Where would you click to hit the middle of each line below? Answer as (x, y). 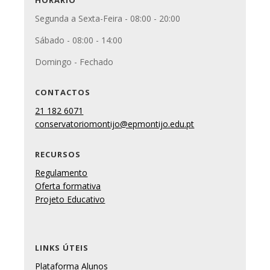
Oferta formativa (68, 186)
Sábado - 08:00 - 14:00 (79, 40)
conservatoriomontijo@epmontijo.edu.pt (115, 124)
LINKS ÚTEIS (62, 248)
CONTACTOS (63, 93)
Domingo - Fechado (74, 62)
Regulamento (61, 173)
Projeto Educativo (70, 199)
